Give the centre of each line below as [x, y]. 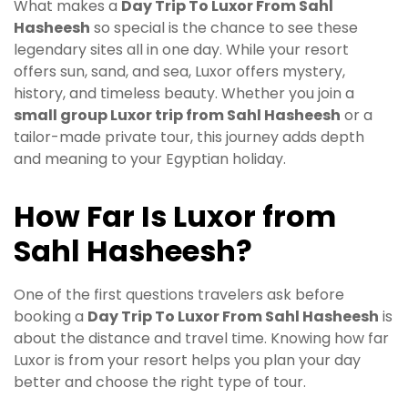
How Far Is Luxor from [175, 217]
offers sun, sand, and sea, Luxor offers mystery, [179, 72]
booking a [51, 317]
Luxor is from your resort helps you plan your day [187, 361]
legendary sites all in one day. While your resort [181, 50]
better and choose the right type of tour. [160, 382]
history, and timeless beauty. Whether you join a [184, 94]
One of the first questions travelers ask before [179, 295]
